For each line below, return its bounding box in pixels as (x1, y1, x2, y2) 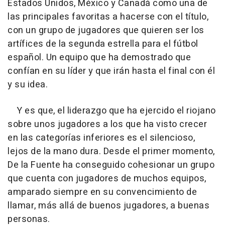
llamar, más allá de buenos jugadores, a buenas (8, 199, 209, 213)
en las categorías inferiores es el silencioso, (8, 131, 195, 145)
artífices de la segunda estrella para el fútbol (8, 37, 198, 51)
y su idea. (8, 78, 48, 92)
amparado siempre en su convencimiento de (8, 185, 197, 199)
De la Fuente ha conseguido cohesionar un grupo (8, 158, 214, 172)
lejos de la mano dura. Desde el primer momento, (8, 145, 215, 159)
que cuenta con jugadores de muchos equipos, (8, 172, 206, 186)
